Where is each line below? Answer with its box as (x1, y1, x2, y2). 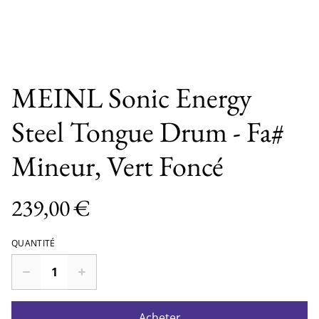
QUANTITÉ (11, 237, 56, 249)
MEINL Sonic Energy (11, 79, 252, 116)
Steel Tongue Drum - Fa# (11, 113, 285, 150)
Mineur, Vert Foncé (11, 147, 224, 184)
